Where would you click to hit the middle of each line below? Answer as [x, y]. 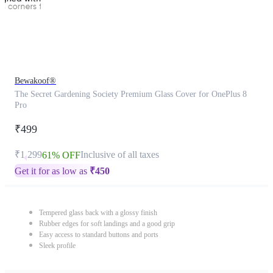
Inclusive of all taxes [120, 154]
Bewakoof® [35, 81]
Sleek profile [57, 246]
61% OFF [61, 155]
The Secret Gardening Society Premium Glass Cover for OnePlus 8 [131, 94]
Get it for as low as [52, 171]
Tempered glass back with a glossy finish [98, 213]
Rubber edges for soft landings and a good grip [107, 224]
